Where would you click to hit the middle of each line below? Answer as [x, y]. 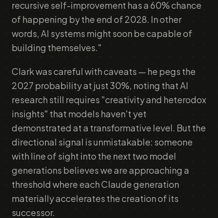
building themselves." [57, 47]
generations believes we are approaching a [100, 170]
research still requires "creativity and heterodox [109, 100]
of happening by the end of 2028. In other [97, 19]
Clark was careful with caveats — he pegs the [104, 71]
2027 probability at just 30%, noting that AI [100, 85]
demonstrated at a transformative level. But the [109, 128]
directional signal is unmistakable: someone [102, 142]
